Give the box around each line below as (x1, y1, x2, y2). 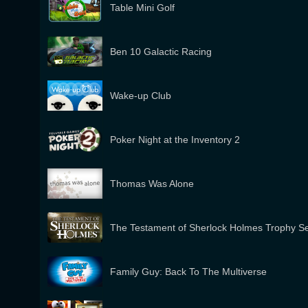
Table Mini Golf (110, 2, 175, 13)
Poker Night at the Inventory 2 (110, 134, 240, 145)
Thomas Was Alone (110, 178, 194, 189)
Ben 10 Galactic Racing (110, 46, 212, 57)
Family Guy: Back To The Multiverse (110, 266, 267, 277)
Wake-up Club (110, 90, 171, 101)
